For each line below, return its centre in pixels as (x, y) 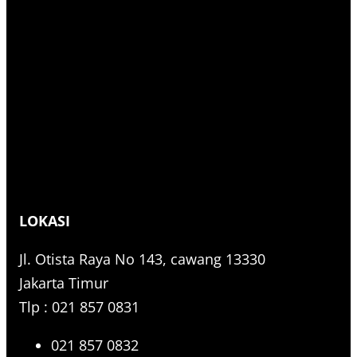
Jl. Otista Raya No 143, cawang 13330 (142, 259)
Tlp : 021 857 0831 (79, 306)
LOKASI (45, 220)
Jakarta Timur (64, 282)
